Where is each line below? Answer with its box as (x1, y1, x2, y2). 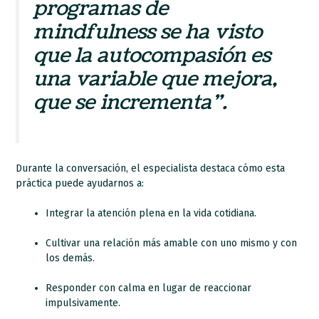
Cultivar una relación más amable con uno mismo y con (46, 236, 298, 249)
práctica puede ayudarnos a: (16, 177, 145, 189)
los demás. (46, 251, 95, 264)
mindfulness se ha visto (33, 17, 263, 46)
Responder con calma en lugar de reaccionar (46, 281, 252, 294)
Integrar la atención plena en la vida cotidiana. (46, 206, 257, 219)
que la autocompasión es (33, 41, 271, 70)
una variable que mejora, (33, 64, 278, 93)
